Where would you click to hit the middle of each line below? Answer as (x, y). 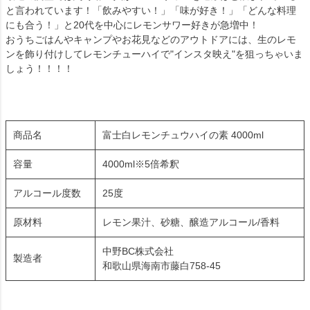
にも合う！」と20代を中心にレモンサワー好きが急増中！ (132, 25)
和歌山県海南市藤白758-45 (162, 265)
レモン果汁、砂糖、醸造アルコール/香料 (191, 222)
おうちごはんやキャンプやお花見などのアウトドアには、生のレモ (151, 39)
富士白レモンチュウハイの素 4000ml (183, 135)
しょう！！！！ (39, 68)
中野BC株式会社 (138, 251)
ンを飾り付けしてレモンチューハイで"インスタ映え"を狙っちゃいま (154, 54)
